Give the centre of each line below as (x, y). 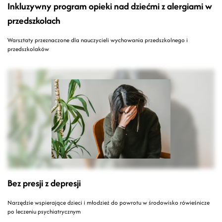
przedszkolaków (28, 49)
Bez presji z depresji (44, 183)
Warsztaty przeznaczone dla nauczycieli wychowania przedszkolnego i (98, 40)
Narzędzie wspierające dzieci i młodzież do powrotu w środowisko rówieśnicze (109, 203)
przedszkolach (34, 21)
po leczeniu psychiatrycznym (44, 212)
